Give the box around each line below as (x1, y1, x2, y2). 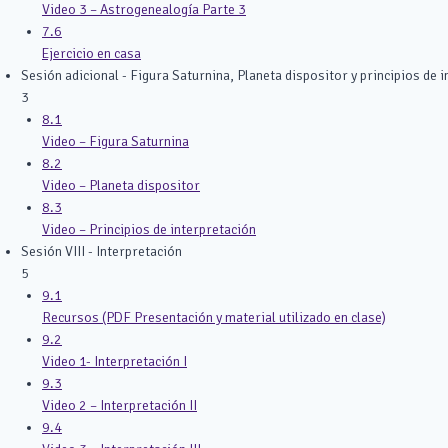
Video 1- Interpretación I (42, 353, 187, 370)
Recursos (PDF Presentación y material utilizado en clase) (42, 309, 386, 326)
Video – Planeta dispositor (42, 177, 200, 194)
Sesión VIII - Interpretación (21, 243, 182, 260)
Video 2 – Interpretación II (42, 397, 197, 414)
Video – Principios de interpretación (42, 221, 256, 238)
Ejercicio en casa (42, 45, 141, 62)
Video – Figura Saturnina (42, 133, 189, 150)
